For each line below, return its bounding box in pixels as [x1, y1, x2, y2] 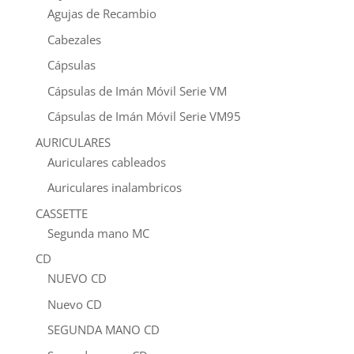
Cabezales [47, 31, 101, 47]
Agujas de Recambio [47, 6, 156, 22]
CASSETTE [35, 205, 88, 221]
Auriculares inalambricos [47, 179, 182, 196]
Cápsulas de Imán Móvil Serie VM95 [47, 108, 241, 125]
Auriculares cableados [47, 153, 166, 170]
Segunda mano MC [47, 224, 149, 241]
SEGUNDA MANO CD [47, 322, 160, 338]
